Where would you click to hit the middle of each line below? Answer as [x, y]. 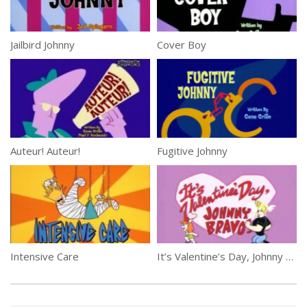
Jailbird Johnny [42, 44]
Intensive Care [45, 257]
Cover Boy [182, 44]
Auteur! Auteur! [45, 150]
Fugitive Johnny [192, 150]
